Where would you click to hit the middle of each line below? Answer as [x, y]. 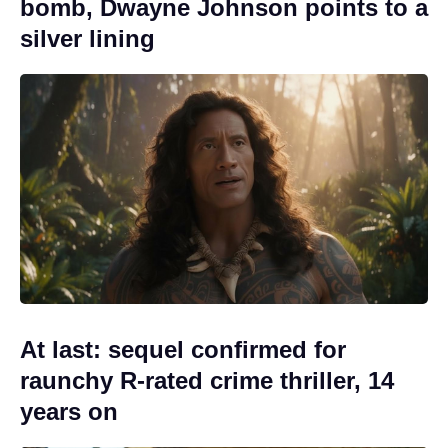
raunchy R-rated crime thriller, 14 [207, 380]
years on [69, 411]
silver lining [87, 38]
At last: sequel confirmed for [183, 349]
